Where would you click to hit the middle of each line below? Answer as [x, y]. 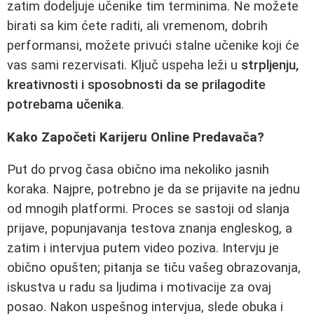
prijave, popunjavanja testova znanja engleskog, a [150, 229]
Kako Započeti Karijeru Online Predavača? [136, 137]
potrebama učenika [64, 104]
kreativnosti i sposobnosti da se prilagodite [136, 85]
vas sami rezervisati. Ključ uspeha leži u [124, 65]
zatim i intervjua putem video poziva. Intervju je [143, 248]
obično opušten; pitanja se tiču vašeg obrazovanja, [154, 268]
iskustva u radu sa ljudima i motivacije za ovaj [139, 288]
